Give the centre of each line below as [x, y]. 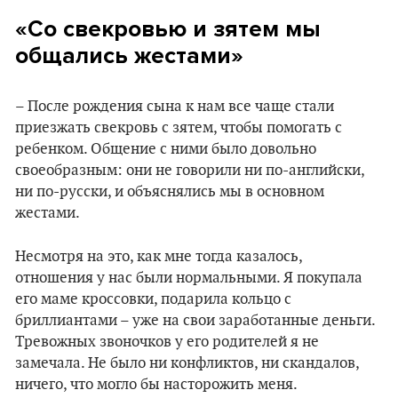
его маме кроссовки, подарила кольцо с [153, 299]
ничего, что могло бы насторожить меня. [156, 385]
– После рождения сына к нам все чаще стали [175, 107]
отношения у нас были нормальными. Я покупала [189, 278]
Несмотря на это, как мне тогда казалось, [159, 257]
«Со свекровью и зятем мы [168, 29]
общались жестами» [129, 56]
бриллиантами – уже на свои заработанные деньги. [195, 321]
